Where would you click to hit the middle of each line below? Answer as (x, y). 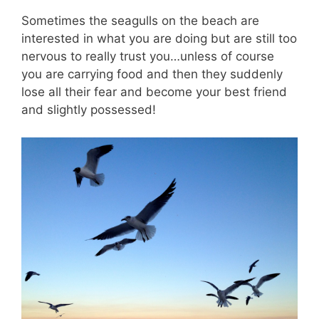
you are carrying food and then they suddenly (152, 74)
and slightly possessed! (89, 110)
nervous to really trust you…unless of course (148, 57)
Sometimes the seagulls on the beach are (140, 21)
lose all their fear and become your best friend (154, 92)
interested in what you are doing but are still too (159, 39)
